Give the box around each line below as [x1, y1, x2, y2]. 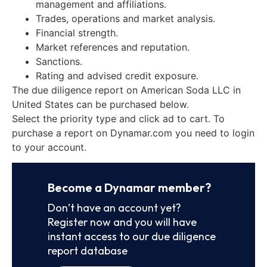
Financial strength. [36, 26, 118, 39]
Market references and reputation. [36, 41, 190, 53]
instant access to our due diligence [48, 229, 216, 243]
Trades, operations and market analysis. [36, 12, 215, 24]
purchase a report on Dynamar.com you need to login [12, 126, 254, 139]
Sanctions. [36, 55, 82, 67]
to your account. [12, 141, 86, 153]
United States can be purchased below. [12, 98, 189, 110]
